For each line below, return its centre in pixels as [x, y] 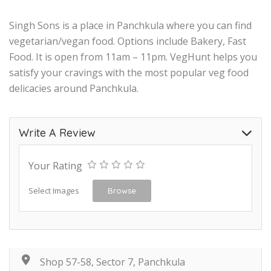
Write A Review [57, 132]
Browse [122, 190]
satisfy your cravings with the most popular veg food [129, 72]
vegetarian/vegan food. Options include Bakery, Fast [128, 41]
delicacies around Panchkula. [74, 88]
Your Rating [55, 165]
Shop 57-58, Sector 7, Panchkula [113, 262]
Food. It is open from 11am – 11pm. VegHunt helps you [133, 57]
